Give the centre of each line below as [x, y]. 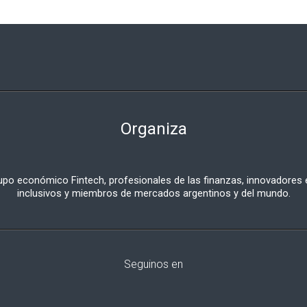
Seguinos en [153, 264]
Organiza [153, 128]
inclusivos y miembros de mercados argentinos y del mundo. [153, 193]
